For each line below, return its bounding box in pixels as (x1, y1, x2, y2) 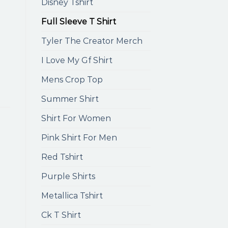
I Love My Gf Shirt (41, 55, 112, 65)
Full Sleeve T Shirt (41, 17, 116, 26)
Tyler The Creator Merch (41, 36, 142, 46)
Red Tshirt (41, 152, 83, 162)
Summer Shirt (41, 94, 99, 104)
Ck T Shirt (41, 210, 81, 220)
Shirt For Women (41, 113, 111, 123)
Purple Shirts (41, 172, 95, 181)
